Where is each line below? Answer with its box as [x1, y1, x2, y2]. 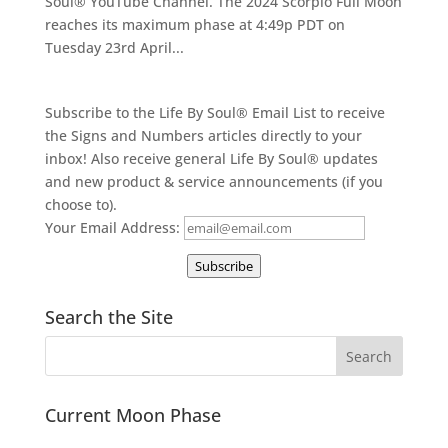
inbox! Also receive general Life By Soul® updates [44, 149, 378, 168]
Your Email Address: [44, 218, 180, 237]
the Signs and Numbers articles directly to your [44, 126, 362, 145]
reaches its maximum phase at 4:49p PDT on [44, 15, 345, 34]
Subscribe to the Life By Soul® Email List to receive [44, 103, 385, 122]
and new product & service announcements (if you [44, 172, 383, 191]
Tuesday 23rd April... [44, 38, 184, 57]
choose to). [44, 195, 117, 214]
